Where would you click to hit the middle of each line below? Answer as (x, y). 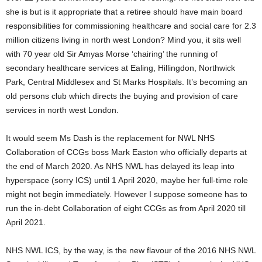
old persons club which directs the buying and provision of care (122, 96)
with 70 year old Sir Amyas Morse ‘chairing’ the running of (112, 54)
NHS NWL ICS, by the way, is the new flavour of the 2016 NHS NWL (131, 250)
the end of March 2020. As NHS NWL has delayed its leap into (120, 166)
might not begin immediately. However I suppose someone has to (127, 194)
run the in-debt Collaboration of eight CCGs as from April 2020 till (126, 208)
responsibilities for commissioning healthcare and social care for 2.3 (131, 26)
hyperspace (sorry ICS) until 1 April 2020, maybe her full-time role (127, 180)
